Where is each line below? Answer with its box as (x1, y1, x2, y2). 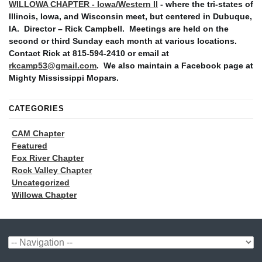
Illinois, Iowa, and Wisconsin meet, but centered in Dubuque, (9, 12, 252, 22)
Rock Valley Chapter (12, 166, 92, 175)
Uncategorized (12, 178, 70, 188)
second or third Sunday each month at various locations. (9, 36, 239, 46)
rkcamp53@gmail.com (9, 61, 96, 71)
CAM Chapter (12, 129, 64, 139)
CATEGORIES (9, 104, 64, 113)
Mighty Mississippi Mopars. (9, 73, 119, 83)
